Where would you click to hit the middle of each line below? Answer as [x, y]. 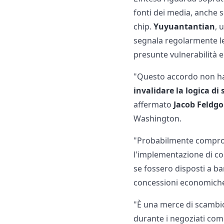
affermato [154, 105]
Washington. [158, 119]
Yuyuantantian [184, 27]
